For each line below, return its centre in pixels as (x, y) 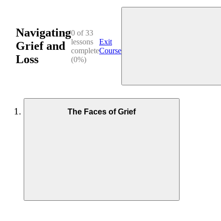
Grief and (40, 46)
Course (110, 50)
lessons (82, 41)
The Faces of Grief (102, 111)
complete (85, 50)
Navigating (43, 33)
